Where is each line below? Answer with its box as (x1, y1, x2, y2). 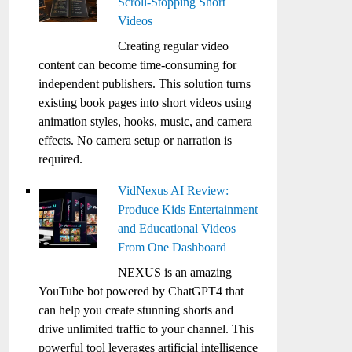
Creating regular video (118, 39, 229, 53)
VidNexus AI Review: (118, 184, 229, 197)
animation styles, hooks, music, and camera (38, 115, 253, 128)
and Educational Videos (118, 222, 236, 235)
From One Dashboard (118, 240, 227, 254)
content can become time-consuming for (38, 58, 237, 71)
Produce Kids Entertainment (118, 203, 258, 216)
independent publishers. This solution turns (38, 77, 251, 90)
